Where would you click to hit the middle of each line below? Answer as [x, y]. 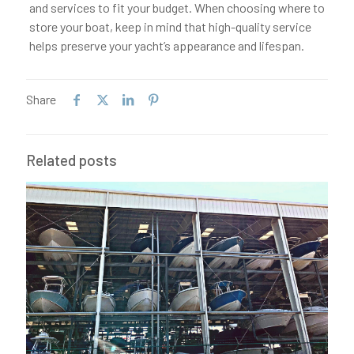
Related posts [72, 160]
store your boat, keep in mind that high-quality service [170, 26]
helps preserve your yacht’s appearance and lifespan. [166, 45]
